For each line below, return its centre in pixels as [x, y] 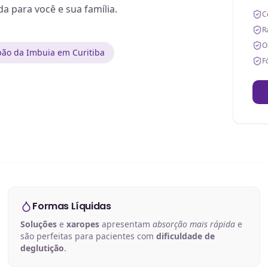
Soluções [39, 224]
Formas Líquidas [72, 206]
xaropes [83, 224]
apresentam [126, 224]
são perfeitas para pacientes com [89, 236]
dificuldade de [186, 236]
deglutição [42, 248]
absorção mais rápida [194, 224]
